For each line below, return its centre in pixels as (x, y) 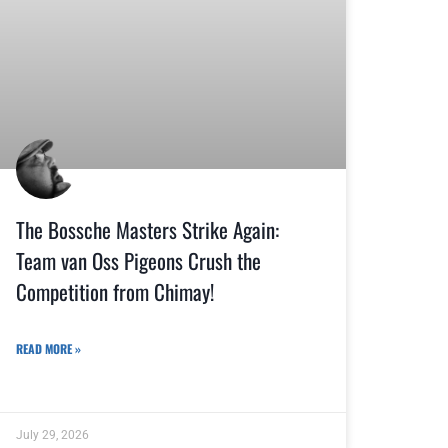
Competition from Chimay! (115, 292)
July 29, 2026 (52, 435)
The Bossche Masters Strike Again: (147, 230)
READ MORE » (48, 348)
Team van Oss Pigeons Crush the (138, 261)
